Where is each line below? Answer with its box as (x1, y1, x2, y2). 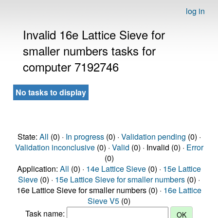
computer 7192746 (23, 58, 119, 75)
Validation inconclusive (15, 142, 95, 153)
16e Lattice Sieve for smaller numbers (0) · (17, 184, 163, 196)
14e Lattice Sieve (86, 163, 146, 174)
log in (186, 5, 205, 17)
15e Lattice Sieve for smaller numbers (55, 174, 185, 185)
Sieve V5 (88, 195, 119, 206)
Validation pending (121, 131, 186, 142)
